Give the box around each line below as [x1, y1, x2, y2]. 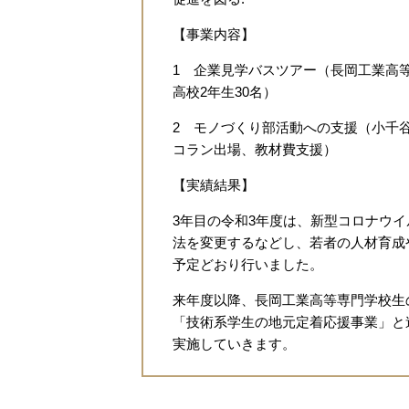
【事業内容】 [173, 26, 255, 43]
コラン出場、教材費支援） [173, 142, 337, 158]
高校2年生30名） [173, 84, 277, 100]
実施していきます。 [173, 336, 296, 352]
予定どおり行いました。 [173, 257, 323, 273]
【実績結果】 [173, 177, 255, 194]
